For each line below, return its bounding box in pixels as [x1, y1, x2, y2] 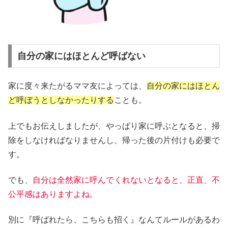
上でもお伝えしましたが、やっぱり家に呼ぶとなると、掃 [8, 121, 220, 130]
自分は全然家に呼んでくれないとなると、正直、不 [33, 176, 220, 185]
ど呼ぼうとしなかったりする [8, 96, 114, 105]
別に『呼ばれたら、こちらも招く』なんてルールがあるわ [8, 215, 220, 224]
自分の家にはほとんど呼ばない [17, 51, 146, 62]
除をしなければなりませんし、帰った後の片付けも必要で [8, 135, 220, 145]
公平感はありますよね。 [8, 190, 98, 199]
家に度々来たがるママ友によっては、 [8, 81, 147, 91]
